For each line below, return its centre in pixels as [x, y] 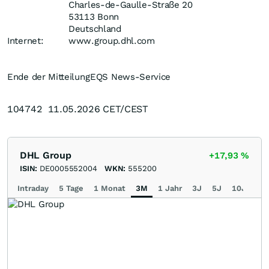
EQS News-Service [131, 77]
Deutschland [95, 29]
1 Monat [110, 189]
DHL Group [46, 156]
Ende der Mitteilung [49, 77]
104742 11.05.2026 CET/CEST [78, 109]
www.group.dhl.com [112, 41]
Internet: [26, 41]
